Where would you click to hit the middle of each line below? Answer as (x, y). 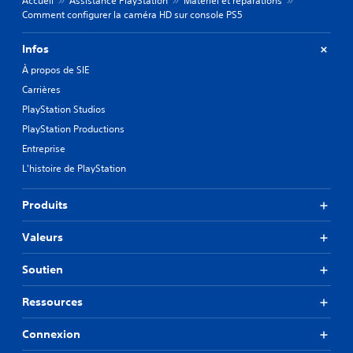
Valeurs (43, 237)
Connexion (51, 334)
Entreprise (44, 149)
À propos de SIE (56, 70)
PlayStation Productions (73, 129)
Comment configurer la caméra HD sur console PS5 (132, 15)
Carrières (41, 89)
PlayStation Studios (64, 109)
